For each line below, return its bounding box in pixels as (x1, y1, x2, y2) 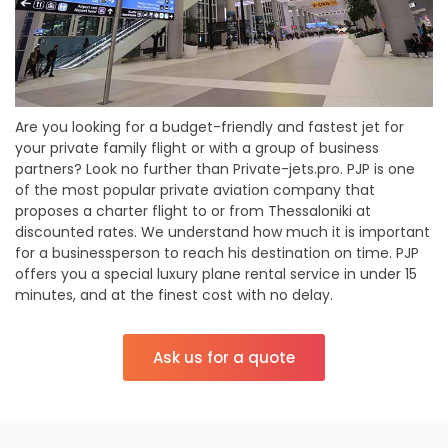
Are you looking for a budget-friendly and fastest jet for (15, 116, 404, 137)
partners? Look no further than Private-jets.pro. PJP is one (15, 158, 415, 179)
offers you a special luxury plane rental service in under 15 (15, 263, 417, 284)
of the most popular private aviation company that (15, 179, 375, 200)
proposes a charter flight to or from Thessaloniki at (15, 200, 371, 221)
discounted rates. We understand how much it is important (15, 221, 430, 242)
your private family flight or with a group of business (15, 137, 379, 158)
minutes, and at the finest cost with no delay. (15, 284, 333, 305)
